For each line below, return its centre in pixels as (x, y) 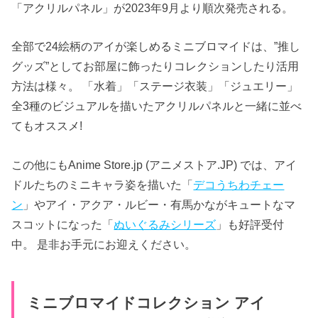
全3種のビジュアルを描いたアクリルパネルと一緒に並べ (157, 106)
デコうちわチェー (239, 184)
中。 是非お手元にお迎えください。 (104, 244)
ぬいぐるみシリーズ (165, 224)
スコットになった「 (63, 224)
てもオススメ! (47, 126)
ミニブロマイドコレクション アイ (146, 303)
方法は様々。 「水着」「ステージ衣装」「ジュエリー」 (155, 86)
